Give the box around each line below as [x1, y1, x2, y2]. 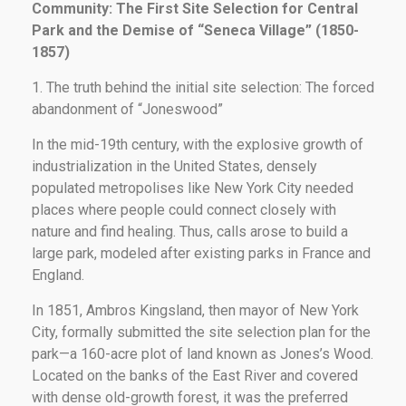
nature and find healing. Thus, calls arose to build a [32, 222, 348, 240]
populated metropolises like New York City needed [32, 179, 353, 197]
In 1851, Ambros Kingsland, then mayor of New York [32, 301, 359, 319]
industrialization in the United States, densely [32, 157, 317, 175]
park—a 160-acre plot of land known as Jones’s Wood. [32, 344, 373, 362]
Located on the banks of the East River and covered [32, 366, 358, 384]
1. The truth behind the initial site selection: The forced [32, 78, 374, 96]
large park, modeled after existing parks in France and [32, 244, 371, 262]
